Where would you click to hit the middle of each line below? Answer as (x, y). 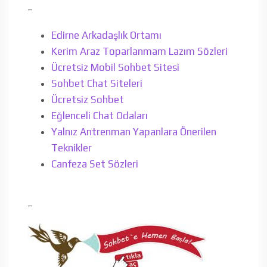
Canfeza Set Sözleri (95, 164)
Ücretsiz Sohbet (88, 99)
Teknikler (72, 148)
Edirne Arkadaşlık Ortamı (106, 35)
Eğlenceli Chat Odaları (100, 115)
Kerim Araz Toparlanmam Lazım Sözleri (139, 51)
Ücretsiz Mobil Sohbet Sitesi (115, 67)
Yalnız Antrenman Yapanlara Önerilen (134, 131)
